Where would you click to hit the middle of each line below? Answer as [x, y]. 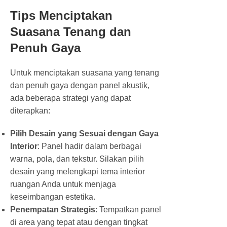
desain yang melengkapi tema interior [78, 171]
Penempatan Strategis [53, 209]
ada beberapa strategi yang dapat [70, 98]
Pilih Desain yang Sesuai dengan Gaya [84, 133]
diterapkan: [30, 110]
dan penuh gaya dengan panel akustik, [80, 85]
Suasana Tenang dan [71, 31]
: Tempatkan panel [128, 209]
